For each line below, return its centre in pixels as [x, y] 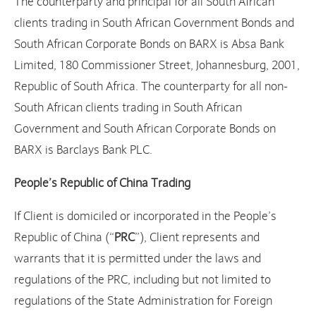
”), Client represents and [197, 238]
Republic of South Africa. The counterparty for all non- [151, 87]
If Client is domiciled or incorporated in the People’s [145, 217]
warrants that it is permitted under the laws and [138, 259]
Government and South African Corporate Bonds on [145, 129]
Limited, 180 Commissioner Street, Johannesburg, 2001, [157, 66]
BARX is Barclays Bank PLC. [83, 150]
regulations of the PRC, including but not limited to [142, 280]
